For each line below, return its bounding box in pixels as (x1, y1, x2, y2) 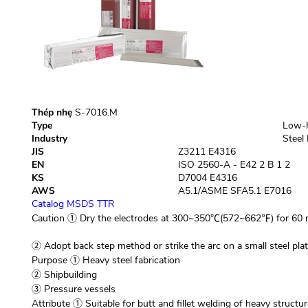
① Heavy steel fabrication (67, 254, 180, 267)
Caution (31, 212, 65, 225)
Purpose (31, 254, 67, 267)
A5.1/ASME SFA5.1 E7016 (177, 184, 291, 197)
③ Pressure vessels (31, 283, 115, 296)
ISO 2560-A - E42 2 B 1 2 (177, 158, 290, 171)
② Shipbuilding (31, 268, 97, 281)
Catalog (31, 197, 64, 210)
